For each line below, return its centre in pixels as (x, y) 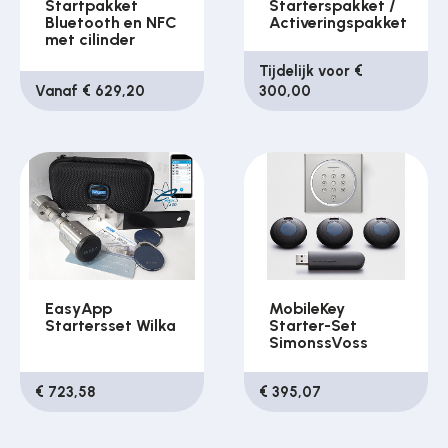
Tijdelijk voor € (311, 71)
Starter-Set (313, 326)
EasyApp (79, 309)
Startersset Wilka (111, 326)
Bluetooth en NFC (111, 23)
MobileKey (307, 309)
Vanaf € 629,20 (90, 91)
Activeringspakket (338, 23)
